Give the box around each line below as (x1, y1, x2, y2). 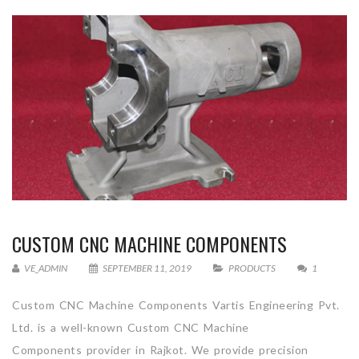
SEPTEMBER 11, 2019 (101, 261, 193, 274)
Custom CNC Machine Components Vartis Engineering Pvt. (12, 297, 340, 312)
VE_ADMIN (22, 261, 67, 274)
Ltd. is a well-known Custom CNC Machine (12, 320, 249, 334)
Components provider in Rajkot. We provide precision (12, 342, 309, 357)
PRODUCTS (228, 261, 276, 274)
